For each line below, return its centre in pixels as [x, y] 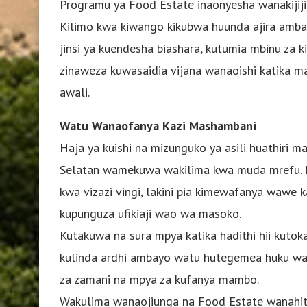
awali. [75, 92]
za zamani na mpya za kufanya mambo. [159, 279]
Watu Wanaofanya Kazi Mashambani [158, 125]
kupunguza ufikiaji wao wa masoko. [150, 213]
